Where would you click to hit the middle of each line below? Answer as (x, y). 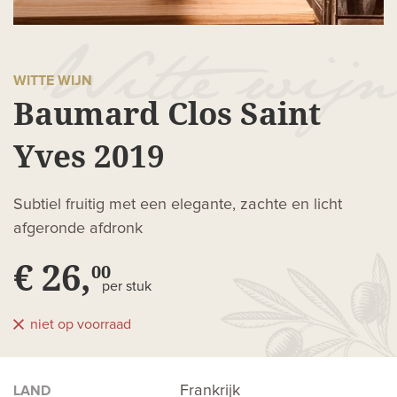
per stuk (127, 287)
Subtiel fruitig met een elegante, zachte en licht (178, 205)
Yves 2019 (89, 156)
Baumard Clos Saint (167, 113)
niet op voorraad (81, 325)
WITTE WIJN (53, 81)
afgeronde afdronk (78, 229)
